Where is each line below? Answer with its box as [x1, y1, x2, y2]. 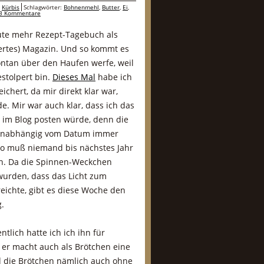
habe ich [95, 71, 132, 82]
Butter [102, 3, 120, 11]
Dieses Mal [52, 71, 95, 82]
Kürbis [2, 3, 19, 11]
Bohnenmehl [64, 3, 99, 11]
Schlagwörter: [24, 3, 64, 11]
